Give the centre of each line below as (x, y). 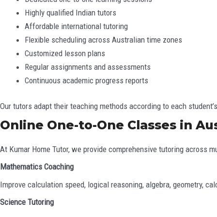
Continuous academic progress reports (86, 80)
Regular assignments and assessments (88, 67)
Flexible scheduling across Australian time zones (103, 39)
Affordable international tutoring (76, 26)
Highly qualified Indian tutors (70, 12)
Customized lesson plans (65, 53)
